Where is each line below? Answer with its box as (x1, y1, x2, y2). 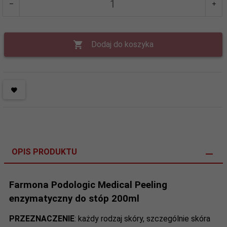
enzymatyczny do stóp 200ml (9, 193, 139, 204)
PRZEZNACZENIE (9, 213, 74, 223)
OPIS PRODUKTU (12, 146, 77, 157)
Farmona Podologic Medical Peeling (9, 179, 167, 191)
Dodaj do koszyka (91, 39, 154, 49)
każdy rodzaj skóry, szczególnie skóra (78, 213, 210, 223)
